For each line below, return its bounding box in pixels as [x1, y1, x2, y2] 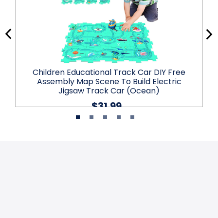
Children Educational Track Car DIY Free [33, 67, 185, 78]
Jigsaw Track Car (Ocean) [58, 85, 160, 97]
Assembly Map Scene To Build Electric [36, 76, 182, 88]
